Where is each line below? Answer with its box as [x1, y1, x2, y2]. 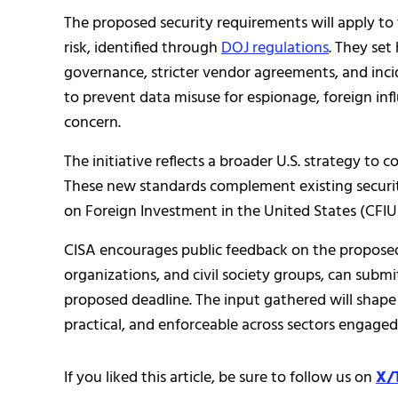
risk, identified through [64, 35, 221, 61]
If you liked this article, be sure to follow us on [64, 364, 376, 391]
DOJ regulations [221, 35, 329, 61]
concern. [64, 109, 121, 136]
